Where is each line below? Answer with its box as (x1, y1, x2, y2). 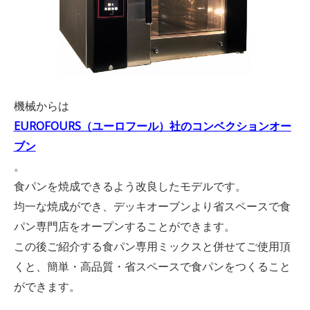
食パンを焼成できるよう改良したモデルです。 (13, 179, 246, 194)
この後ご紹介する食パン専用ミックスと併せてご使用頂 (13, 239, 291, 255)
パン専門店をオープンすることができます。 (13, 219, 235, 235)
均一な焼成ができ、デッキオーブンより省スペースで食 (13, 199, 291, 215)
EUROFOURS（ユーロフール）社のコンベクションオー (13, 118, 291, 134)
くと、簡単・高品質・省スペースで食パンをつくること (13, 259, 291, 275)
